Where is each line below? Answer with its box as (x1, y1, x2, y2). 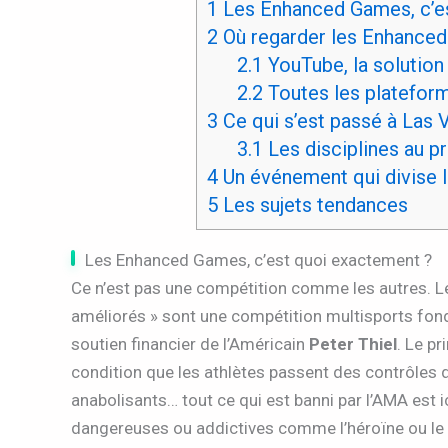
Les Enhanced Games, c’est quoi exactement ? (85, 249, 432, 270)
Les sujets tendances (218, 192, 409, 217)
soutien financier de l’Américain (71, 333, 309, 354)
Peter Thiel (309, 333, 397, 354)
